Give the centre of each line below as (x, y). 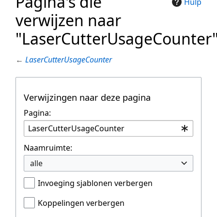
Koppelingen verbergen (81, 203)
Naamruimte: (48, 148)
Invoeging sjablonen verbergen (95, 183)
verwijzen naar (68, 20)
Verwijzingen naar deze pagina (87, 97)
